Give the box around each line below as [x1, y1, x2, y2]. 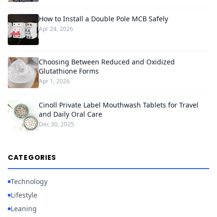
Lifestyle [11, 190, 37, 200]
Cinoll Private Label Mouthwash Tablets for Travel [39, 100, 199, 110]
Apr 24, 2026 [39, 25, 73, 33]
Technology [11, 177, 47, 186]
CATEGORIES [8, 153, 56, 163]
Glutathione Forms [39, 66, 99, 76]
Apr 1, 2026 [39, 77, 70, 86]
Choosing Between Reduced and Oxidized [39, 57, 175, 67]
